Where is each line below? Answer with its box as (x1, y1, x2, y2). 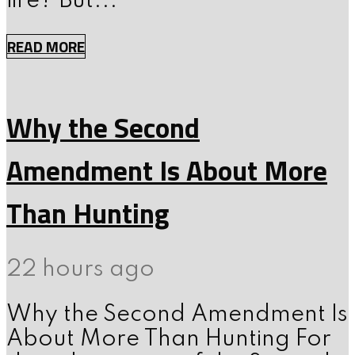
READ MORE (7, 35, 85, 59)
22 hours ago (6, 258, 155, 282)
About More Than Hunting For (6, 328, 331, 352)
